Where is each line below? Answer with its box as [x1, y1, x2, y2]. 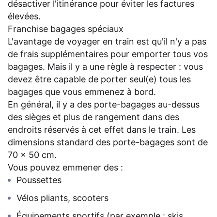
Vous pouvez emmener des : [8, 162, 123, 173]
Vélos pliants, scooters [16, 193, 108, 203]
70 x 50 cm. [8, 150, 57, 160]
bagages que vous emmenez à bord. [8, 87, 156, 97]
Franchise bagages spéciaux [8, 24, 124, 34]
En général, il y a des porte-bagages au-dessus [8, 99, 200, 110]
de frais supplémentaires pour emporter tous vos [8, 49, 208, 60]
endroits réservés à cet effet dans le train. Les [8, 124, 196, 135]
